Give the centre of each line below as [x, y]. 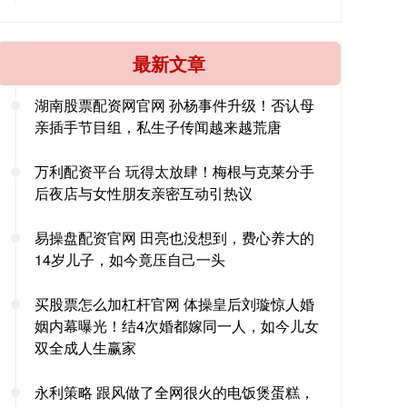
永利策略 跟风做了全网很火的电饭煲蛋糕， [174, 392]
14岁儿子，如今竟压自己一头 [130, 259]
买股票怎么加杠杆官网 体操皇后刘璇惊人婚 [174, 303]
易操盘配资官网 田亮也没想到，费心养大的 [174, 237]
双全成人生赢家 [85, 347]
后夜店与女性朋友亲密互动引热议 [144, 193]
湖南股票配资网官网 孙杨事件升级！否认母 [174, 104]
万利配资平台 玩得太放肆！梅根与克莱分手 [174, 171]
